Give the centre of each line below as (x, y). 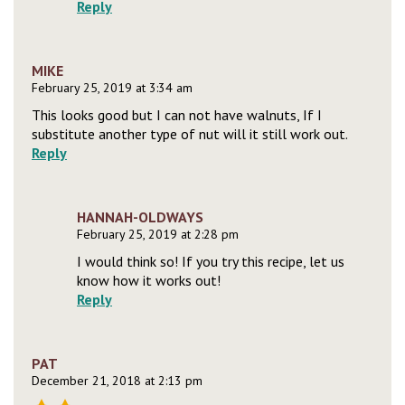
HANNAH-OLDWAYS (140, 217)
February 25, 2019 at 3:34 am (112, 88)
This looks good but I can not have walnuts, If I (177, 115)
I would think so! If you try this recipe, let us (211, 262)
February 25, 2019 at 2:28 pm (158, 235)
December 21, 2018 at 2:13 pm (117, 381)
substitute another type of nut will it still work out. (190, 134)
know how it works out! (149, 281)
